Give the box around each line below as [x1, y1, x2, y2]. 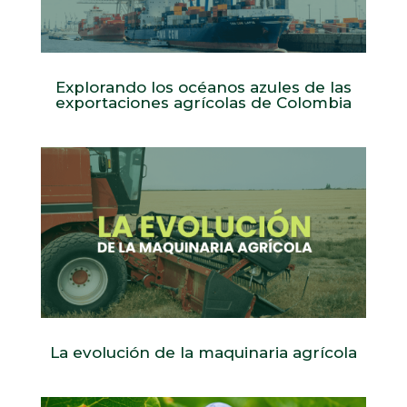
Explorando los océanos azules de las [55, 78, 352, 97]
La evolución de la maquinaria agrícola [49, 342, 357, 362]
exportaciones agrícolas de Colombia [55, 94, 352, 113]
